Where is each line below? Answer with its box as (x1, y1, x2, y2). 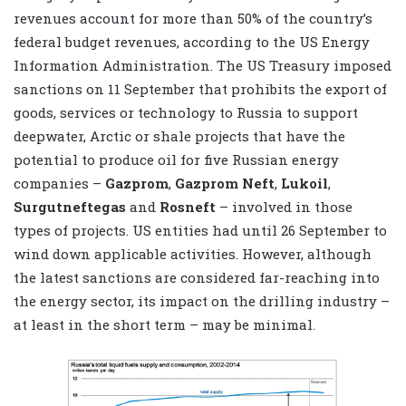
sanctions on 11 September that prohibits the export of (14, 79, 387, 98)
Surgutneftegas (14, 197, 126, 216)
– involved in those (216, 197, 353, 216)
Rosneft (159, 197, 216, 216)
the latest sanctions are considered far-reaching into (14, 267, 380, 286)
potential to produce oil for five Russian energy (14, 150, 339, 169)
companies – (14, 173, 105, 192)
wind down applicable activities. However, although (14, 244, 372, 263)
